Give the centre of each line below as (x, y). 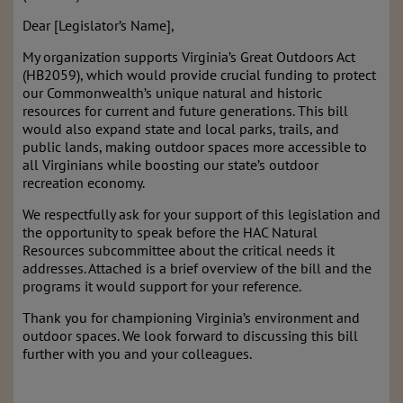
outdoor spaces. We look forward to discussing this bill (190, 336)
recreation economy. (84, 183)
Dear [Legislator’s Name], (99, 25)
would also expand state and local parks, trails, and (181, 129)
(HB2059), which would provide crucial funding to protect (199, 75)
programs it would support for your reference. (162, 286)
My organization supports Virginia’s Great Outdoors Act (189, 57)
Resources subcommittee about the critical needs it (179, 250)
